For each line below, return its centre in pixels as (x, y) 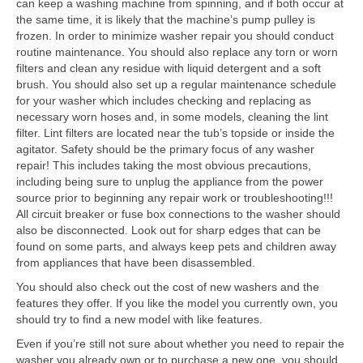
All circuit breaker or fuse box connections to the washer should (178, 214)
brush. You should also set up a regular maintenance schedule (176, 84)
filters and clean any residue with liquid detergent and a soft (169, 68)
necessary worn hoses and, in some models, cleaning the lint (172, 116)
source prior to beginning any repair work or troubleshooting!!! (175, 197)
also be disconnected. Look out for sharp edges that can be (169, 230)
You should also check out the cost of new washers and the (168, 286)
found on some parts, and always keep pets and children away (176, 246)
